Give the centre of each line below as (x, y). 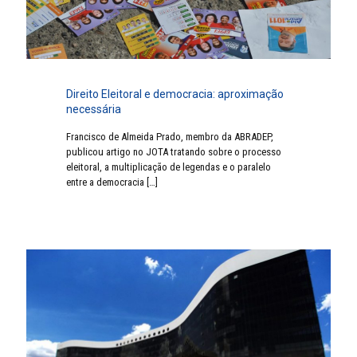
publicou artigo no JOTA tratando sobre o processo (174, 152)
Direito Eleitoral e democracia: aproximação (175, 94)
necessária (94, 110)
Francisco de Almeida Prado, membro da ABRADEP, (170, 137)
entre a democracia (105, 182)
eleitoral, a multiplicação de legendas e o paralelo (169, 167)
